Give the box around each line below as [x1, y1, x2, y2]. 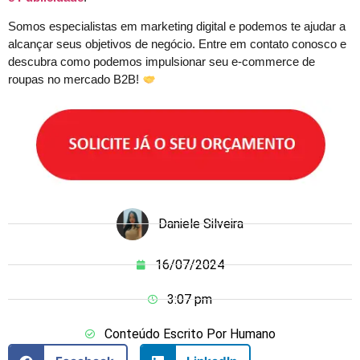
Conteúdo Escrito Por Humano [104, 325, 276, 342]
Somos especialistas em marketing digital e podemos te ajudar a [8, 19, 346, 34]
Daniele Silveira [158, 215, 243, 231]
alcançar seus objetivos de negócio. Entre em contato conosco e [8, 37, 346, 51]
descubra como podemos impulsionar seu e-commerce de [8, 55, 315, 69]
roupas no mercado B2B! [8, 72, 142, 87]
